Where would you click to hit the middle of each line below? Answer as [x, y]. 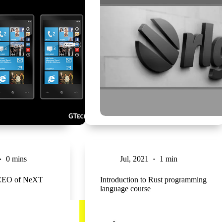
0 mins [16, 159]
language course [125, 188]
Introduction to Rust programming [153, 179]
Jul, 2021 [134, 159]
